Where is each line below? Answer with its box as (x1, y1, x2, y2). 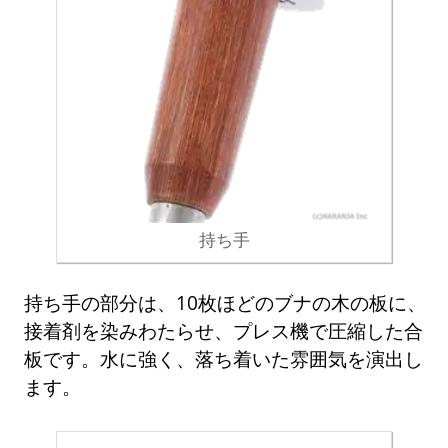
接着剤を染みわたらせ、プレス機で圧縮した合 (24, 317, 424, 343)
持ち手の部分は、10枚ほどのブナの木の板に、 (24, 289, 427, 315)
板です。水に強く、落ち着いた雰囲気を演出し (24, 345, 424, 371)
